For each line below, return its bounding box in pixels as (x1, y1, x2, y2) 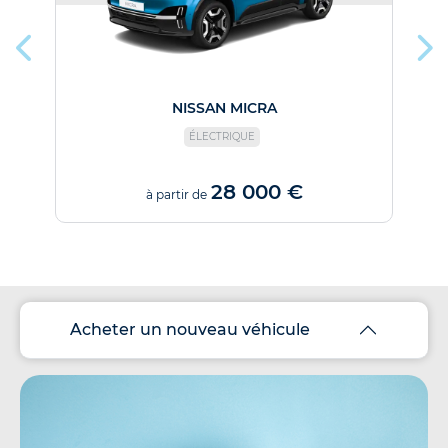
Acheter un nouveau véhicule (70, 320, 310, 340)
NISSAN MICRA (171, 98, 277, 117)
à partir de (145, 186, 207, 202)
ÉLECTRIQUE (189, 129, 255, 143)
